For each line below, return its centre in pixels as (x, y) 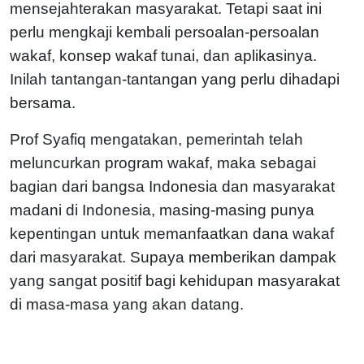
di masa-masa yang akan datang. (127, 304)
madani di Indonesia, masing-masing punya (162, 210)
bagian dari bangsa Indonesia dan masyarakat (172, 186)
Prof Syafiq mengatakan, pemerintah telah (156, 139)
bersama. (43, 102)
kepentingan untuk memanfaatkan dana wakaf (172, 233)
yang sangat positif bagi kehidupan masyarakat (175, 280)
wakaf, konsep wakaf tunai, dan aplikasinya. (163, 55)
